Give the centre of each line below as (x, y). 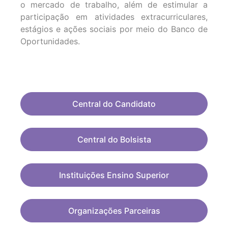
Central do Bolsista (114, 140)
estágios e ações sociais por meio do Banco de (114, 29)
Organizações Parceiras (114, 211)
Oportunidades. (50, 41)
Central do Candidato (114, 104)
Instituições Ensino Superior (114, 175)
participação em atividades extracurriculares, (114, 17)
